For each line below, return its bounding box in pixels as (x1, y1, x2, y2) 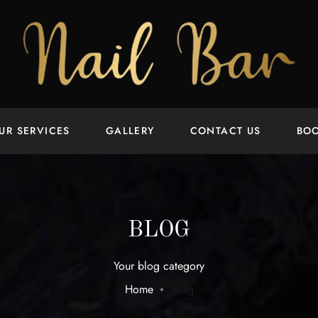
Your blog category (114, 258, 204, 274)
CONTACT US (190, 124, 261, 138)
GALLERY (105, 124, 155, 138)
